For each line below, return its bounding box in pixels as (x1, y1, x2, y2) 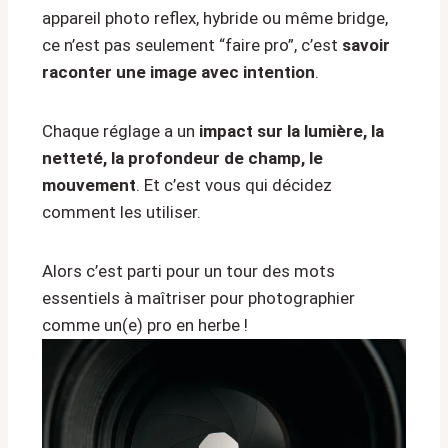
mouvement (42, 175, 136, 196)
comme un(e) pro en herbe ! (42, 315, 248, 336)
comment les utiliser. (42, 202, 201, 223)
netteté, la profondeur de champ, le (42, 148, 323, 169)
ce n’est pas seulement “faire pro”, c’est (42, 35, 342, 56)
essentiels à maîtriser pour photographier (42, 288, 355, 309)
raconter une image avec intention (42, 62, 315, 83)
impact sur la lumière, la (199, 121, 384, 142)
